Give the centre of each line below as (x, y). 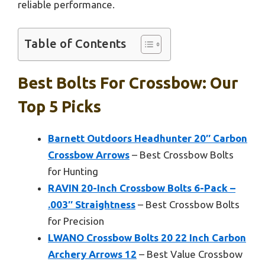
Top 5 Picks (59, 107)
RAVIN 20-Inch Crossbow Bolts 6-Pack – (142, 188)
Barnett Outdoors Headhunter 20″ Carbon (148, 138)
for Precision (76, 221)
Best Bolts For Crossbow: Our (128, 83)
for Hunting (73, 172)
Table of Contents (75, 44)
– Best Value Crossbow (190, 254)
